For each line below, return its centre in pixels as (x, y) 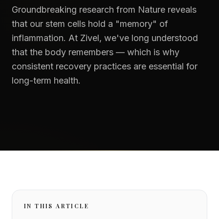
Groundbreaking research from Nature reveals (104, 9)
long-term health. (46, 80)
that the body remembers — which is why (96, 52)
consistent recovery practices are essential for (105, 66)
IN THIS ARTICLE (56, 206)
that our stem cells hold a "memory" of (90, 23)
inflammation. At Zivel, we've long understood (105, 38)
